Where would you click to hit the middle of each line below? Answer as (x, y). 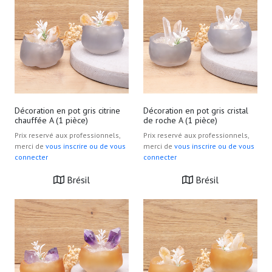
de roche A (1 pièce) (180, 120)
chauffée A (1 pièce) (51, 120)
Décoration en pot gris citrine (67, 110)
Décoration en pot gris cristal (196, 110)
